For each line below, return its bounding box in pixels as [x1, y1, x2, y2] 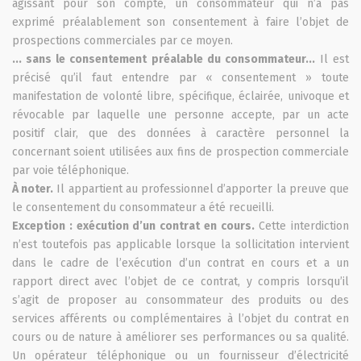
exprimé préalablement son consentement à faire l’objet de [12, 15, 349, 29]
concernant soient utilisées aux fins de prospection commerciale [12, 144, 349, 159]
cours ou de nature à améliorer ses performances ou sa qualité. [12, 330, 349, 344]
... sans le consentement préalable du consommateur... [12, 52, 315, 66]
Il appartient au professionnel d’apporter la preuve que [53, 181, 350, 196]
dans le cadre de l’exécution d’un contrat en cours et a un [12, 255, 349, 270]
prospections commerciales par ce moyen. [12, 33, 233, 48]
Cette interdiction [254, 218, 349, 233]
